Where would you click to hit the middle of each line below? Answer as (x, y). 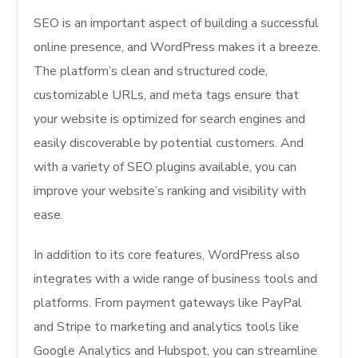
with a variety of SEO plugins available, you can (165, 167)
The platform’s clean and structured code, (151, 72)
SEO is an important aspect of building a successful (177, 24)
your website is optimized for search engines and (170, 119)
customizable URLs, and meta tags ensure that (167, 95)
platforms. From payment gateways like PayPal (168, 303)
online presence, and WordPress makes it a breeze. (177, 48)
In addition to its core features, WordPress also (167, 255)
